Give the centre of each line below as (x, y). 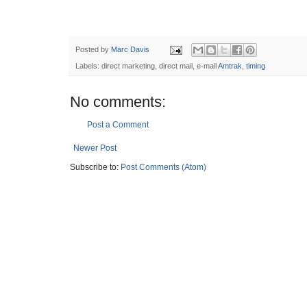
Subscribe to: (95, 168)
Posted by (93, 50)
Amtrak (230, 66)
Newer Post (95, 148)
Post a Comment (118, 125)
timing (256, 66)
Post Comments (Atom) (163, 168)
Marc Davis (130, 50)
